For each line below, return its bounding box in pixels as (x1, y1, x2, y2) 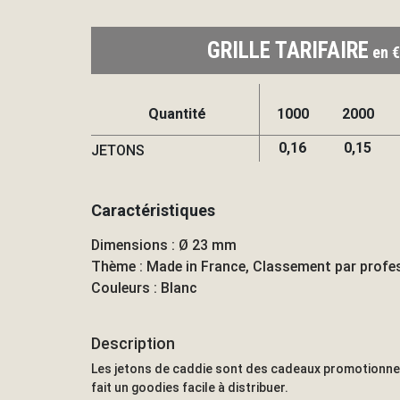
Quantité (148, 105, 207, 123)
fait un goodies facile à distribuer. (91, 379, 288, 395)
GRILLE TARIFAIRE (207, 37, 369, 63)
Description (91, 333, 175, 353)
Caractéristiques (91, 201, 215, 221)
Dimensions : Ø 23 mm (91, 237, 237, 254)
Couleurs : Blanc (91, 279, 197, 297)
